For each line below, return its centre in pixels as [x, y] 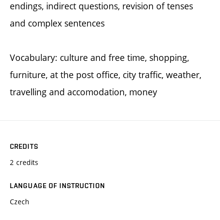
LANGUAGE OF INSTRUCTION [57, 185]
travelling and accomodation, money [83, 92]
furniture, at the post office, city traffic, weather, [106, 74]
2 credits [24, 162]
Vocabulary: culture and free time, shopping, [99, 57]
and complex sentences [57, 23]
